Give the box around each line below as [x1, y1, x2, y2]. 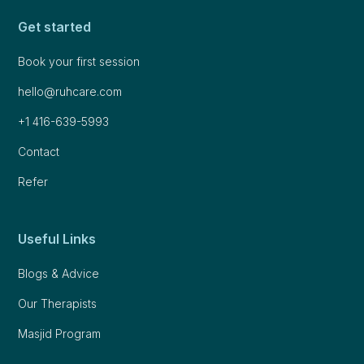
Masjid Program [18, 326, 102, 340]
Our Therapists [18, 296, 97, 310]
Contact [18, 144, 60, 158]
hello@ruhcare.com [18, 84, 123, 98]
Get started [18, 18, 92, 35]
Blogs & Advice [18, 266, 100, 280]
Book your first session [18, 54, 141, 68]
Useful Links [18, 230, 97, 247]
